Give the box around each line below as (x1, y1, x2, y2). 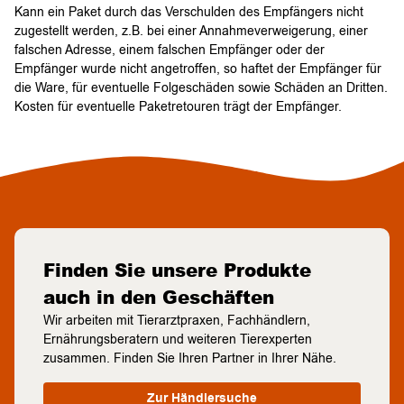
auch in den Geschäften (43, 284, 274, 311)
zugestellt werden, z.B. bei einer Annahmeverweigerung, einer (14, 23, 368, 41)
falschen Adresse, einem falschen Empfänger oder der (14, 41, 325, 60)
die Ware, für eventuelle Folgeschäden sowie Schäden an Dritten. (14, 79, 388, 97)
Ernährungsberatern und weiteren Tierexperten (43, 331, 312, 349)
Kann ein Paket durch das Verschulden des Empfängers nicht (14, 4, 363, 22)
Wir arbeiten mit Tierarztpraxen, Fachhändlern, (43, 312, 310, 330)
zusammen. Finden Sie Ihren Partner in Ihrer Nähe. (43, 350, 336, 368)
